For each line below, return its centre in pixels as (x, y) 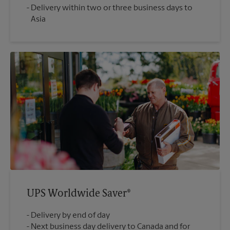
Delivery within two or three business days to (112, 8)
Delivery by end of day (70, 215)
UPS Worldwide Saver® (79, 194)
